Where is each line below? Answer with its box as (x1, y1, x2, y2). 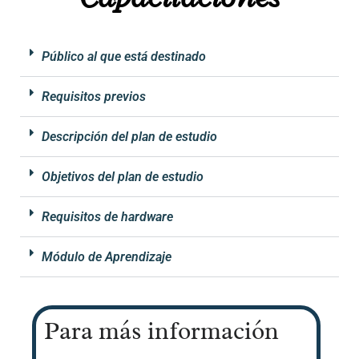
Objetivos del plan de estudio (42, 169, 204, 184)
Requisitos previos (42, 89, 146, 104)
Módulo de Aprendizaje (42, 249, 171, 264)
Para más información (44, 316, 279, 346)
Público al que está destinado (42, 49, 206, 64)
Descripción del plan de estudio (42, 129, 217, 144)
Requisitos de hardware (42, 209, 173, 224)
